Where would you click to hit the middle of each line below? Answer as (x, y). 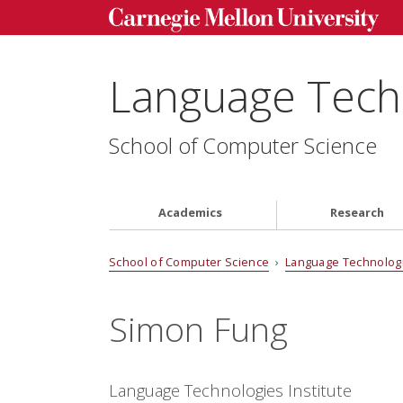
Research (358, 212)
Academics (191, 212)
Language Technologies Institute (230, 390)
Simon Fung (198, 328)
